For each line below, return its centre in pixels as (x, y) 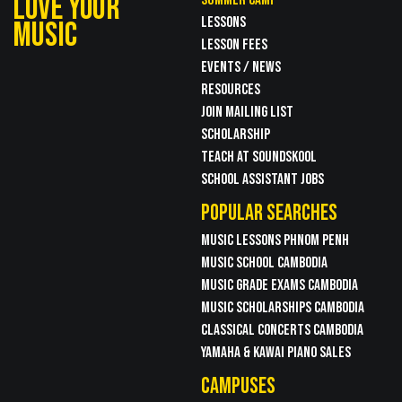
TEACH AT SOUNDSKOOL (259, 156)
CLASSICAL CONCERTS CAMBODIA (282, 329)
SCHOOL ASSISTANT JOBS (262, 179)
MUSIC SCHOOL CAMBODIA (264, 262)
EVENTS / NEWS (241, 66)
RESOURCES (231, 89)
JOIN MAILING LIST (247, 111)
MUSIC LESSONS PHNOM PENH (275, 240)
